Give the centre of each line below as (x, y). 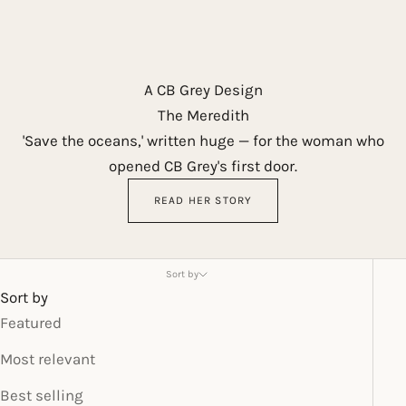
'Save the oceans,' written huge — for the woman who (203, 141)
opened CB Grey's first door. (203, 166)
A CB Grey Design (203, 90)
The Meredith (203, 116)
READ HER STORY (203, 201)
